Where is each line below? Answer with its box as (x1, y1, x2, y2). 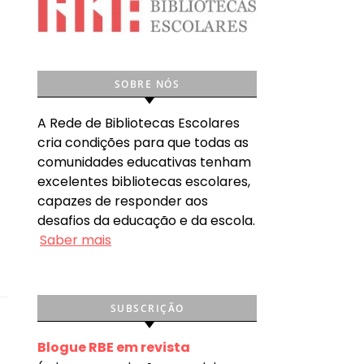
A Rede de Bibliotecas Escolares (37, 113, 240, 132)
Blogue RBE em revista (37, 337, 190, 357)
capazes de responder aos (37, 191, 208, 210)
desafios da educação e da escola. (37, 210, 255, 230)
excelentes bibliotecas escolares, (37, 171, 250, 191)
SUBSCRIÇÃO (110, 301, 184, 315)
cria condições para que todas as (37, 132, 249, 152)
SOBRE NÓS (114, 76, 180, 91)
